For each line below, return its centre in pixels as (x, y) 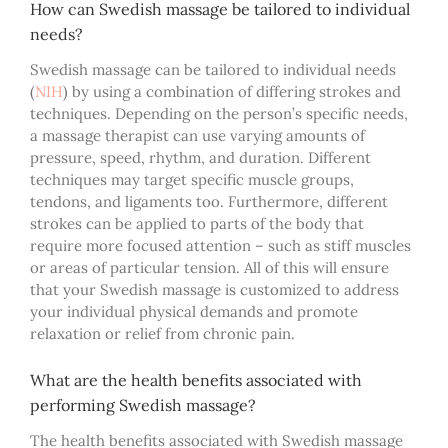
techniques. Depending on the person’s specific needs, (219, 113)
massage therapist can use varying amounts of (203, 135)
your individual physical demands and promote (194, 311)
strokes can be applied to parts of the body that (197, 223)
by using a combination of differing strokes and (236, 91)
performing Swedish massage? (143, 404)
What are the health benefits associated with (196, 379)
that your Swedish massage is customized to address (214, 289)
